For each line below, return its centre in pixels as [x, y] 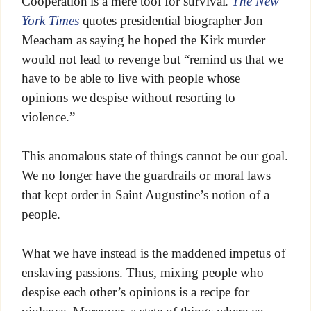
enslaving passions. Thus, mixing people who [143, 272]
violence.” [48, 117]
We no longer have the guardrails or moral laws [146, 176]
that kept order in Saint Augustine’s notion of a [145, 195]
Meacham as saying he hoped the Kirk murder [143, 40]
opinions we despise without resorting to [128, 98]
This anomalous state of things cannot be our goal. [155, 156]
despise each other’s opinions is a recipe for [135, 292]
